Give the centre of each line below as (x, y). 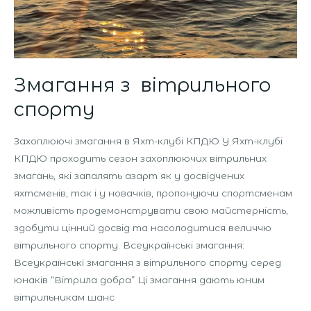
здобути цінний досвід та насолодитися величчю (143, 228)
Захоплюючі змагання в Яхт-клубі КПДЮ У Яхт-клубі (148, 141)
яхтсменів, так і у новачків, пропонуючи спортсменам (153, 193)
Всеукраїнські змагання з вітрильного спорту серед (148, 263)
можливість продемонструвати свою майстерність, (151, 211)
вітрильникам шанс (64, 297)
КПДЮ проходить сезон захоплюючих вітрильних (140, 159)
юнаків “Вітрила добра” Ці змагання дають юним (139, 280)
